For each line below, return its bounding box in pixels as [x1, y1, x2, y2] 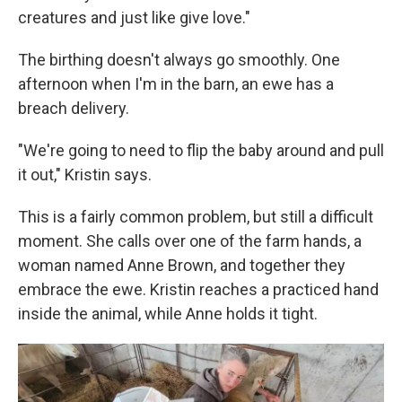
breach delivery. [18, 99, 129, 118]
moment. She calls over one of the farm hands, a [18, 232, 362, 251]
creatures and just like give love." [18, 8, 250, 28]
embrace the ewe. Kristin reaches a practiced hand [18, 280, 379, 300]
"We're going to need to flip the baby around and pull [18, 141, 384, 161]
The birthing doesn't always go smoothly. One [18, 50, 340, 70]
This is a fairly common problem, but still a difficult [18, 207, 373, 227]
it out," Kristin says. [18, 165, 152, 185]
